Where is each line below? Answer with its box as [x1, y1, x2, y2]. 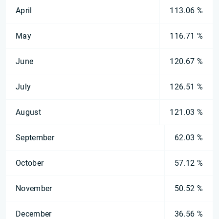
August [16, 108, 41, 117]
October [16, 158, 44, 168]
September [16, 133, 54, 142]
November [16, 184, 52, 193]
